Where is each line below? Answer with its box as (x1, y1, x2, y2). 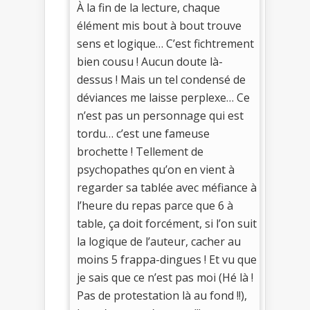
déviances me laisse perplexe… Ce (77, 90, 250, 106)
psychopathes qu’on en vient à (77, 162, 235, 178)
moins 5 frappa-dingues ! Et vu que (77, 252, 257, 268)
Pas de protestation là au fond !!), (77, 288, 247, 304)
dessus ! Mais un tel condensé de (77, 72, 246, 88)
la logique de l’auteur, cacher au (77, 234, 241, 250)
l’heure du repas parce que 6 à (77, 198, 233, 214)
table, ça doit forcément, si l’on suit (77, 216, 257, 232)
